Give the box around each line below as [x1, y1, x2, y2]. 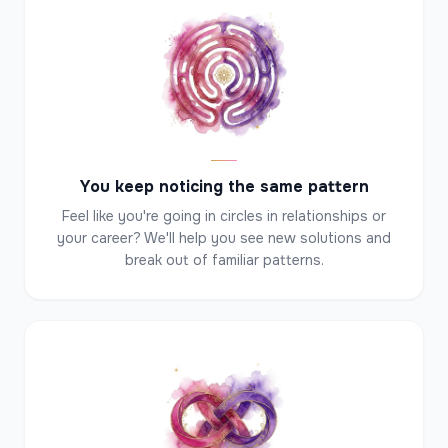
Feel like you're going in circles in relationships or [62, 207, 386, 225]
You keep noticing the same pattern [79, 176, 369, 197]
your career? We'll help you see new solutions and [57, 229, 391, 247]
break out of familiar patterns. [124, 251, 324, 269]
